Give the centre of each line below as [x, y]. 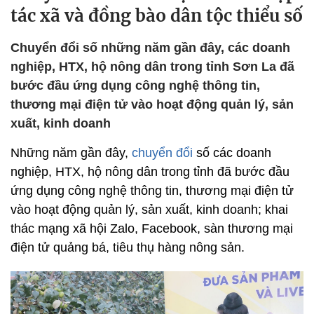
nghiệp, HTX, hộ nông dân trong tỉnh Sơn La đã [152, 67]
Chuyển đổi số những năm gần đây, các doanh [150, 48]
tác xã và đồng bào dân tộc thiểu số [157, 16]
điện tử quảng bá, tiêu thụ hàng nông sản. [128, 247]
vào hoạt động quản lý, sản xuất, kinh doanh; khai [149, 210]
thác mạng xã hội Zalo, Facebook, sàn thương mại [152, 228]
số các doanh [234, 153]
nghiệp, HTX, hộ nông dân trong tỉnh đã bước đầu [150, 172]
